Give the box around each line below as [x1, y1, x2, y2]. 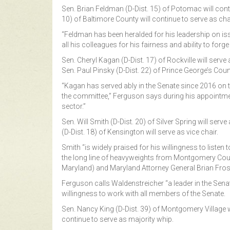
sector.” [62, 102, 86, 110]
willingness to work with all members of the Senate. [62, 189, 225, 198]
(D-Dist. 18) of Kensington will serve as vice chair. [62, 127, 218, 136]
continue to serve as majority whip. [62, 215, 174, 223]
